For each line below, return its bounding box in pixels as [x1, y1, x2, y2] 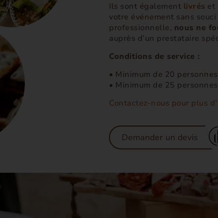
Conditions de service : [109, 51, 200, 62]
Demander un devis [122, 131, 198, 143]
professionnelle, [109, 22, 174, 33]
